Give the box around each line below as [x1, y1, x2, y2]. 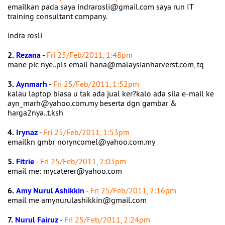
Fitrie [16, 156, 34, 167]
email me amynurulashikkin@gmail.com [8, 195, 149, 205]
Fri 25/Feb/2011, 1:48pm [47, 50, 133, 60]
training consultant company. [8, 11, 107, 21]
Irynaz [16, 127, 38, 138]
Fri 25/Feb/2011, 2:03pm [40, 156, 126, 166]
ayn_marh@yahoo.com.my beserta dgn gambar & [8, 98, 177, 108]
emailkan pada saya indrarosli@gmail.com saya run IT [8, 2, 193, 12]
